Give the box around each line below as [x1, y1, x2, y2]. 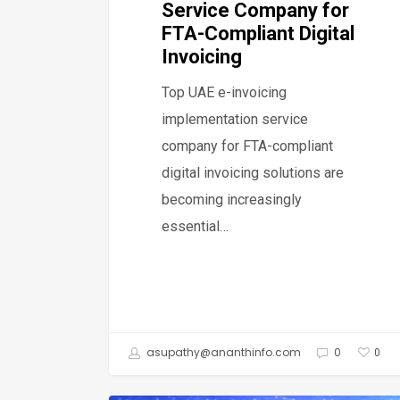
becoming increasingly [162, 190, 303, 208]
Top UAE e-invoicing [162, 83, 287, 101]
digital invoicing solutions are [162, 163, 345, 181]
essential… [162, 217, 229, 235]
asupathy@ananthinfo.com [144, 345, 301, 361]
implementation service [162, 110, 309, 128]
